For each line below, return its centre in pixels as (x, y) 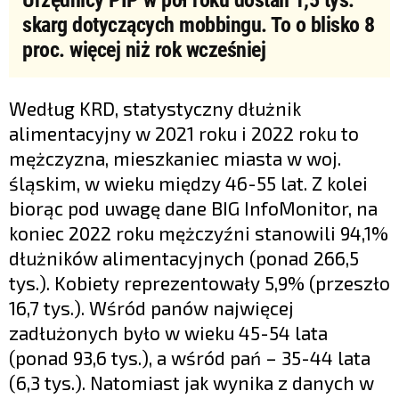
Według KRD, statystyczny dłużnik (155, 108)
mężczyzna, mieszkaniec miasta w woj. (175, 158)
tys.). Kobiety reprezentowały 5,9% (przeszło (199, 282)
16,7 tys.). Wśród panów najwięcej (151, 307)
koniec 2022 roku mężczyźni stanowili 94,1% (199, 232)
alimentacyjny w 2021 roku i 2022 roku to (184, 133)
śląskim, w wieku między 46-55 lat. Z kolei (188, 183)
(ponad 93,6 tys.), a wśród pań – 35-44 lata (190, 357)
